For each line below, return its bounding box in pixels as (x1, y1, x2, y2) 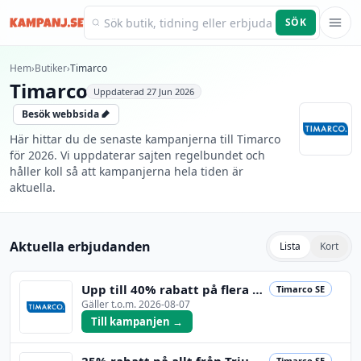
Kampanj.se (9, 32, 73, 48)
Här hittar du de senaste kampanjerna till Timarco (10, 131, 280, 147)
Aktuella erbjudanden (10, 238, 151, 255)
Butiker (35, 61, 67, 75)
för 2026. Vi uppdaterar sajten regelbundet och (10, 147, 265, 163)
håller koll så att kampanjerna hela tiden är (10, 164, 243, 179)
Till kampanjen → (91, 313, 183, 329)
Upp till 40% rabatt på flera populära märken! (252, 280, 263, 297)
